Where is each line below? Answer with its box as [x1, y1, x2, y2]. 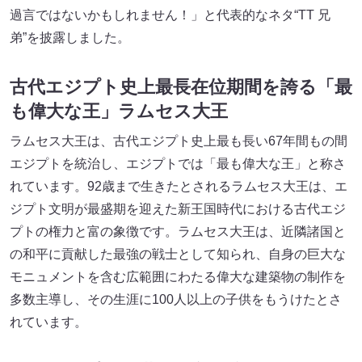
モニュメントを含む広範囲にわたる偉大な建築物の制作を [10, 270, 346, 284]
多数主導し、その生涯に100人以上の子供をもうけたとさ [10, 293, 342, 307]
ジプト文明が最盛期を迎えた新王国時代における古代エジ [10, 202, 346, 217]
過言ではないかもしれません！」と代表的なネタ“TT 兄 [10, 7, 330, 22]
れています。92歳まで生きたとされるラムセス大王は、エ [10, 179, 347, 194]
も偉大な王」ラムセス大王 [10, 101, 228, 122]
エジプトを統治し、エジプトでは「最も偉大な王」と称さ [10, 157, 346, 171]
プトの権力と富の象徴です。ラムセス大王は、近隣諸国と [10, 225, 346, 239]
